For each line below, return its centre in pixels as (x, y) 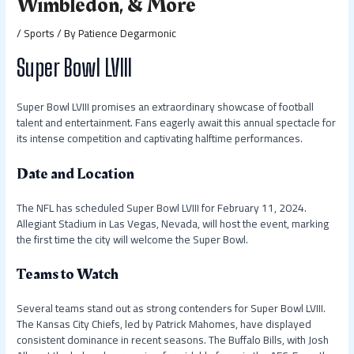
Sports (40, 34)
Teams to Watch (68, 275)
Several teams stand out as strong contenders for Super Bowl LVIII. (171, 309)
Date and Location (76, 173)
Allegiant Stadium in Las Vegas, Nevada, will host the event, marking (173, 223)
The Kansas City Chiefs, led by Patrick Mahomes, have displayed (164, 324)
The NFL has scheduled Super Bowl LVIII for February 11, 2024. (162, 207)
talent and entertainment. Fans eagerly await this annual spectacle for (177, 122)
